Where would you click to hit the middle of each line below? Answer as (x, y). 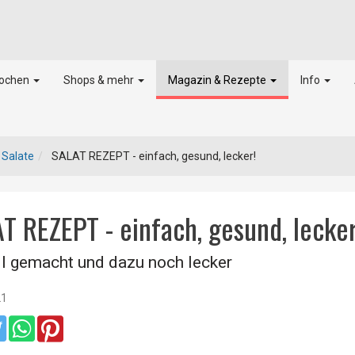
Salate (18, 156)
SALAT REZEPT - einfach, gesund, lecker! (153, 156)
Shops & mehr (99, 80)
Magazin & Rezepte (218, 80)
